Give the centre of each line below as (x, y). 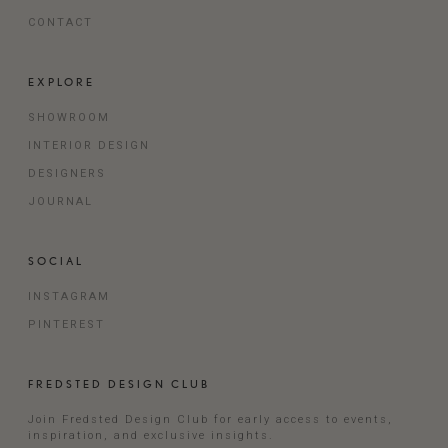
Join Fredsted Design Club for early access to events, (210, 419)
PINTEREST (66, 324)
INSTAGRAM (68, 296)
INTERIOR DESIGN (88, 145)
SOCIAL (55, 260)
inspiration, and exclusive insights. (150, 435)
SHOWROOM (68, 117)
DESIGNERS (66, 173)
